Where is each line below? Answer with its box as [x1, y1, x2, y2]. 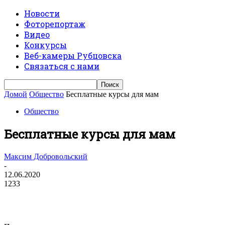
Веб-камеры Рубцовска [24, 50, 122, 61]
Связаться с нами [24, 61, 99, 71]
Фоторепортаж [24, 19, 85, 29]
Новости [24, 8, 60, 19]
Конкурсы [24, 40, 67, 50]
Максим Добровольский [4, 152, 87, 161]
